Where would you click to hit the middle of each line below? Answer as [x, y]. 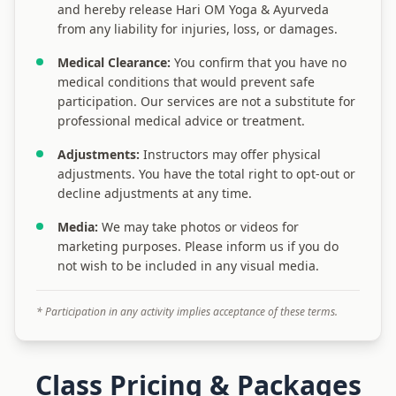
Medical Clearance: [114, 62]
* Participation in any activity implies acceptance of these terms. [187, 312]
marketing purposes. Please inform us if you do [198, 246]
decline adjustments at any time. [155, 193]
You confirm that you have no [259, 62]
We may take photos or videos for [198, 227]
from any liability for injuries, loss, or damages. [198, 29]
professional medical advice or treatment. [181, 121]
